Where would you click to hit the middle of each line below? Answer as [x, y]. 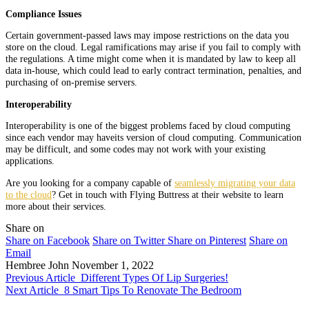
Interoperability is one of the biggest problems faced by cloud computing [148, 126]
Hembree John [37, 265]
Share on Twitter [129, 240]
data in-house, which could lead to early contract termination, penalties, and [153, 71]
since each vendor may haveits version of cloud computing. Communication [153, 138]
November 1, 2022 [113, 265]
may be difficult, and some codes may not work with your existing [136, 149]
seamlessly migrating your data [235, 182]
